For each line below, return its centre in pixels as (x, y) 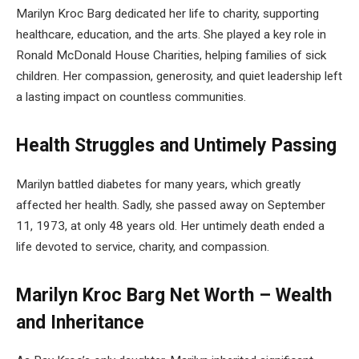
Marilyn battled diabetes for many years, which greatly (158, 184)
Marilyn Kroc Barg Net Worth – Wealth (174, 295)
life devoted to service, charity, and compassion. (143, 246)
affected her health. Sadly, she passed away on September (171, 205)
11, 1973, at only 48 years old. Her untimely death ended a (170, 226)
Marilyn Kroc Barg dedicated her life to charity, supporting (167, 14)
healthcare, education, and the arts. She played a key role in (171, 35)
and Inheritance (80, 322)
